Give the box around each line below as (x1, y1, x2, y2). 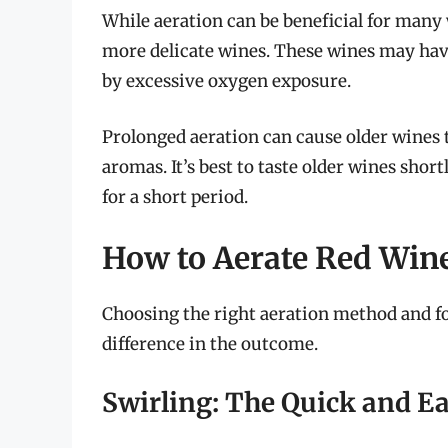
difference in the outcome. (102, 333, 318, 356)
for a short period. (102, 185, 248, 208)
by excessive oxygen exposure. (102, 70, 351, 93)
